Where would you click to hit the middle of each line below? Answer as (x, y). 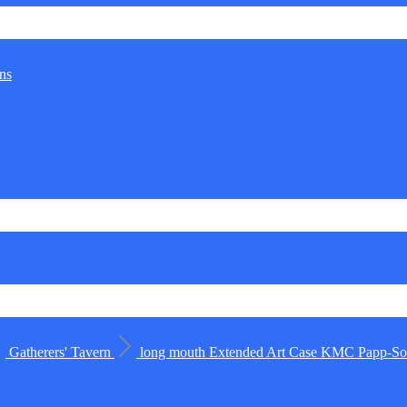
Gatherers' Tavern (62, 352)
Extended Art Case (265, 352)
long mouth (174, 352)
